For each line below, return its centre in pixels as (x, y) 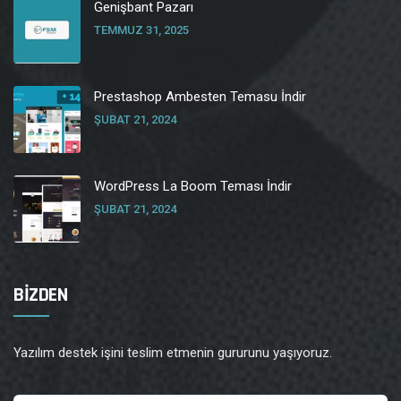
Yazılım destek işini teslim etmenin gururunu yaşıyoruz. (173, 353)
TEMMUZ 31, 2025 (141, 30)
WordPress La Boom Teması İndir (193, 187)
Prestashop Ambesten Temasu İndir (200, 97)
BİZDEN (40, 296)
